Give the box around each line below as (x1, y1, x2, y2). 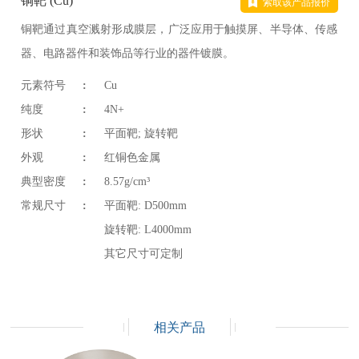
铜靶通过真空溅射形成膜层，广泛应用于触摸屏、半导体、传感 (21, 23, 338, 36)
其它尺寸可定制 (104, 248, 184, 260)
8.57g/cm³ (104, 175, 151, 188)
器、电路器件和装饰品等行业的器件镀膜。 (21, 47, 235, 60)
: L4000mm (138, 224, 196, 236)
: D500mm (138, 200, 188, 212)
